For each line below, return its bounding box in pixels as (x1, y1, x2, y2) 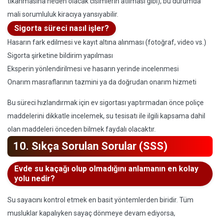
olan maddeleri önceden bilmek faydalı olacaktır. (7, 125, 156, 133)
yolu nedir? (14, 174, 55, 183)
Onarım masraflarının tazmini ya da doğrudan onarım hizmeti (7, 78, 196, 86)
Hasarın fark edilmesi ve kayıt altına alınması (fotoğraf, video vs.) (7, 38, 206, 46)
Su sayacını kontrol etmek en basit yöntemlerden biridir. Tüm (7, 196, 193, 204)
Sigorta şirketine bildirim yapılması (7, 52, 113, 59)
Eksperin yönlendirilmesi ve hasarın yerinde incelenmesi (7, 65, 179, 73)
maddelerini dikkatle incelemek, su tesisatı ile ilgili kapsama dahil (7, 112, 205, 120)
